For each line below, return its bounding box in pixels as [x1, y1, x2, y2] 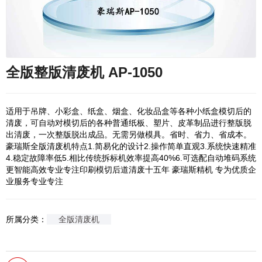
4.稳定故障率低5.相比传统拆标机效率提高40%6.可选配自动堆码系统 [6, 153, 256, 163]
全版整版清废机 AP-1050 [6, 64, 163, 81]
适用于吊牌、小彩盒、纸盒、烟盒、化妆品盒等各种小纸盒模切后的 [6, 106, 251, 116]
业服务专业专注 [6, 177, 63, 187]
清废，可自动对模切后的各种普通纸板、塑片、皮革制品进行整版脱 [6, 118, 251, 128]
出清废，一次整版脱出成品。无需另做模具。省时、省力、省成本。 [6, 130, 251, 140]
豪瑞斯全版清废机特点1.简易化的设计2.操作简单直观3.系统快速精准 [6, 142, 256, 151]
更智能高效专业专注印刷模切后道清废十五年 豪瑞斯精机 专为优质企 [6, 165, 256, 175]
